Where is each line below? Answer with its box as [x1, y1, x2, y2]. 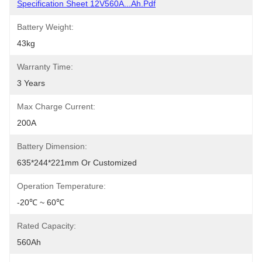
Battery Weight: [17, 22, 74, 32]
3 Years [17, 78, 45, 88]
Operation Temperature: [17, 181, 106, 191]
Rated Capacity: [17, 221, 76, 230]
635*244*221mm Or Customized [17, 158, 137, 167]
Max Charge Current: [17, 102, 95, 111]
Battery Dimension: [17, 142, 87, 151]
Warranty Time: [17, 62, 73, 71]
